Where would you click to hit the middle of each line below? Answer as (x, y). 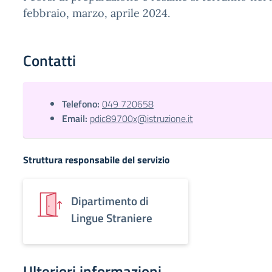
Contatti (49, 61)
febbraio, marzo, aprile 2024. (97, 13)
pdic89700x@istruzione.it (141, 118)
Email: (75, 118)
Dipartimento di (110, 201)
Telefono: (81, 104)
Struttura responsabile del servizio (97, 160)
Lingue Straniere (112, 218)
